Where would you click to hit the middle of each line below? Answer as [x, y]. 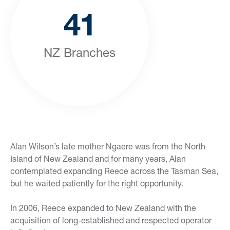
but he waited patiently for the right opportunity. [97, 183]
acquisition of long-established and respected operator [111, 220]
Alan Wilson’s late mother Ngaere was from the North [108, 146]
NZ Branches [80, 52]
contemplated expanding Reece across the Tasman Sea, [114, 171]
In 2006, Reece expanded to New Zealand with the [103, 208]
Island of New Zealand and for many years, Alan [98, 158]
